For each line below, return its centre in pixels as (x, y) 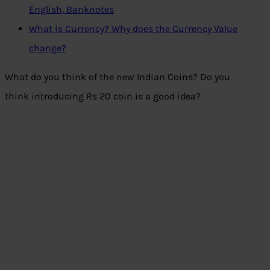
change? (48, 48)
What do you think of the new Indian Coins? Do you (118, 77)
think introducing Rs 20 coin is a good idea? (103, 96)
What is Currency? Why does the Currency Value (133, 29)
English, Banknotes (71, 10)
